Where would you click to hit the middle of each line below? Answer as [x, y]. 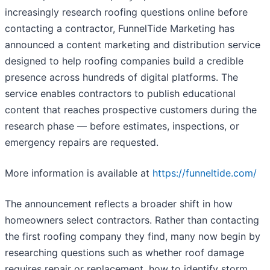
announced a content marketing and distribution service [133, 45]
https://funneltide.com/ [205, 173]
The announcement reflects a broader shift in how [119, 204]
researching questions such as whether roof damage [124, 253]
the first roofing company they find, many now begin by [133, 237]
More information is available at [79, 173]
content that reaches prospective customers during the [131, 110]
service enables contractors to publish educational [120, 94]
